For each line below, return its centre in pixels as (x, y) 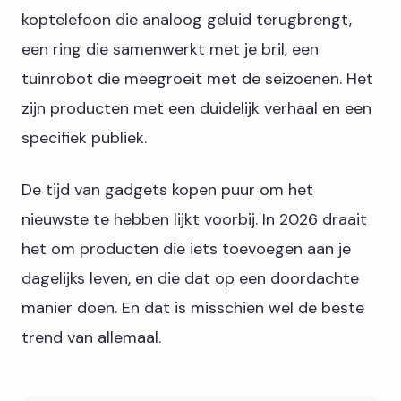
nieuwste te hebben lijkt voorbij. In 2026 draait (194, 219)
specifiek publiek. (84, 137)
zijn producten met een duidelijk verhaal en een (196, 108)
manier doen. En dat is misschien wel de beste (193, 307)
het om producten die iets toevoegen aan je (186, 248)
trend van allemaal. (91, 337)
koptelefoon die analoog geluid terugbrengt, (187, 19)
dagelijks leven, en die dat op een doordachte (190, 278)
